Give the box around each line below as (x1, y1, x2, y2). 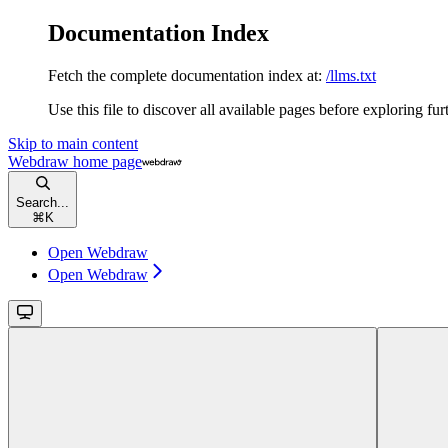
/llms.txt (326, 66, 376, 84)
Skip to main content (8, 134, 138, 152)
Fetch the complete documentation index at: (48, 66, 322, 84)
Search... (16, 194, 69, 210)
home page (69, 152, 142, 170)
